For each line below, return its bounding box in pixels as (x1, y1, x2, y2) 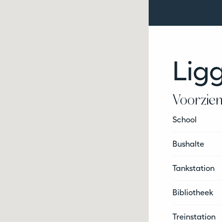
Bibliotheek (172, 178, 213, 188)
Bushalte (172, 130, 204, 140)
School (172, 106, 197, 115)
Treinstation (172, 203, 216, 213)
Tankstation (172, 154, 215, 164)
